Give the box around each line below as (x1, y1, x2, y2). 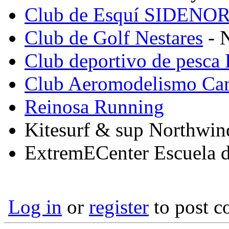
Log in (8, 196, 62, 218)
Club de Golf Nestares (25, 27, 203, 49)
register (89, 196, 149, 218)
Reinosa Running (25, 96, 164, 118)
